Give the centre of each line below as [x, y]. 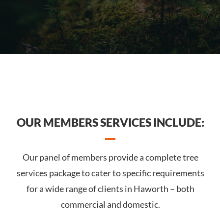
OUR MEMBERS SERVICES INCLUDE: [110, 123]
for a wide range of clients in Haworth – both [110, 189]
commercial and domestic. [110, 205]
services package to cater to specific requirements [110, 173]
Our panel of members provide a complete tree [110, 157]
